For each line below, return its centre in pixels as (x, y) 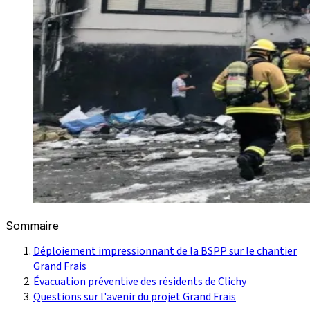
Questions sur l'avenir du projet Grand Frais (135, 297)
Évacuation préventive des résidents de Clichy (140, 281)
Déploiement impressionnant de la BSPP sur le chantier (165, 251)
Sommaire (32, 225)
